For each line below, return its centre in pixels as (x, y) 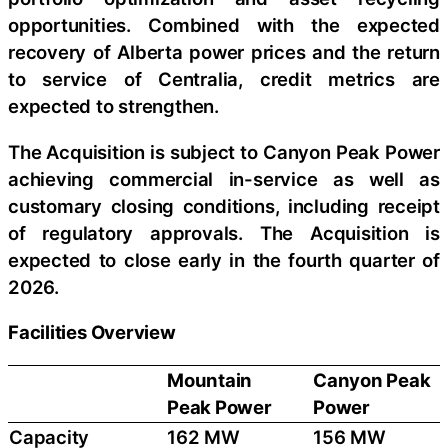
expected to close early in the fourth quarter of (224, 259)
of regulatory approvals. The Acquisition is (224, 232)
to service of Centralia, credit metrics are (224, 79)
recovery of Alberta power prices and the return (224, 52)
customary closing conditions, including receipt (224, 205)
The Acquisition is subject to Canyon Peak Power (224, 151)
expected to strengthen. (113, 106)
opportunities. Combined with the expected (224, 25)
